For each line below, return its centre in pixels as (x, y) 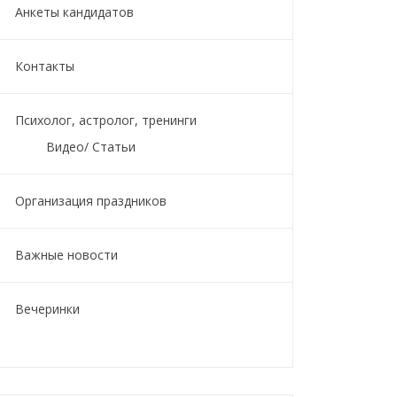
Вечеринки (47, 309)
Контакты (45, 66)
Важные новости (66, 255)
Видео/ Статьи (91, 147)
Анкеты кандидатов (74, 12)
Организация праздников (91, 201)
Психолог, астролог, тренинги (106, 120)
